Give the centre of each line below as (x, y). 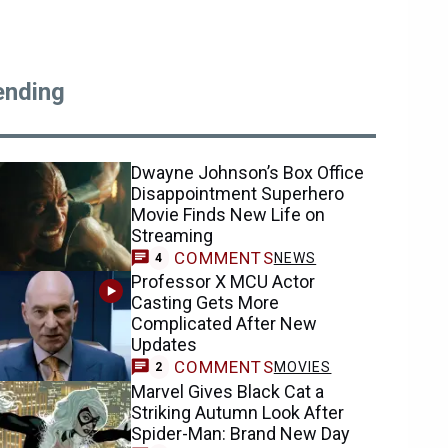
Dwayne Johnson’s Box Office (248, 172)
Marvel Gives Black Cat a (228, 391)
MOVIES (302, 367)
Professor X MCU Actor (223, 282)
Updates (164, 345)
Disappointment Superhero (238, 193)
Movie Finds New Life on (228, 214)
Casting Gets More (205, 303)
